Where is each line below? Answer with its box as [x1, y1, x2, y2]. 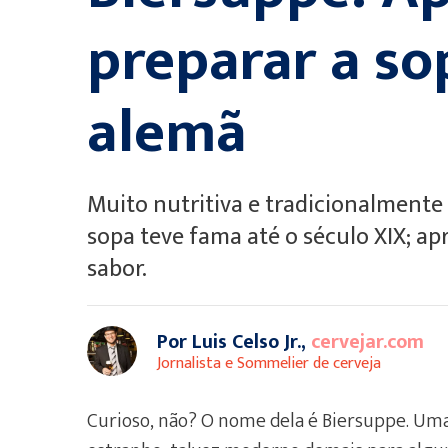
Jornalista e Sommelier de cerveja [157, 349, 381, 377]
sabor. [87, 249, 147, 289]
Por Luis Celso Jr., [157, 324, 311, 359]
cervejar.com [311, 324, 424, 359]
